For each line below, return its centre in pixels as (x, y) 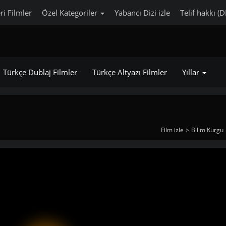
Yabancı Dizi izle (142, 13)
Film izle (172, 130)
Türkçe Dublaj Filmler (40, 72)
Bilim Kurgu (207, 130)
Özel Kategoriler (70, 13)
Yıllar (191, 72)
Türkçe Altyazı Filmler (129, 72)
